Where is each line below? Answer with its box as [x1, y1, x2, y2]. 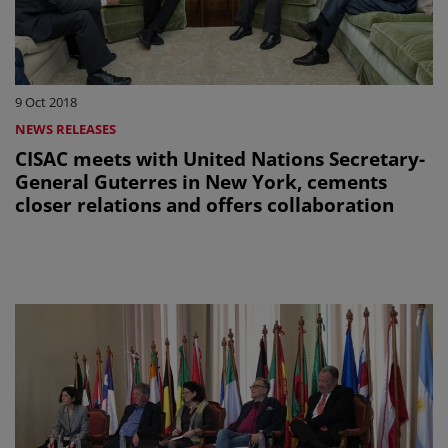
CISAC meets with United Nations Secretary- [15, 145, 425, 173]
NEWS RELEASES [15, 120, 116, 139]
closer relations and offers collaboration [15, 191, 394, 219]
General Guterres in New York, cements [15, 168, 387, 196]
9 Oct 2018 [15, 93, 77, 112]
